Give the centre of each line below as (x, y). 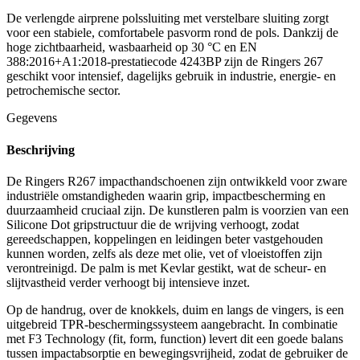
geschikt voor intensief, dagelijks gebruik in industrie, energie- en (171, 76)
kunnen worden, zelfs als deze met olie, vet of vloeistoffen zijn (164, 253)
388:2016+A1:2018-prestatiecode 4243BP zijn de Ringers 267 (165, 62)
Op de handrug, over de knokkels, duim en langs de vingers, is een (175, 309)
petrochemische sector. (63, 91)
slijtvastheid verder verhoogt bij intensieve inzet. (128, 282)
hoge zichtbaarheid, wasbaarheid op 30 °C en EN (132, 47)
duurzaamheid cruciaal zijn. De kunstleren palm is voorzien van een (178, 210)
